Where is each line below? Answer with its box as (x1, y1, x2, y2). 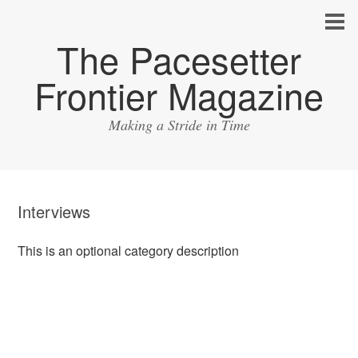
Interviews (18, 200, 91, 223)
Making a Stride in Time (108, 115, 250, 134)
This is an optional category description (18, 241, 240, 260)
